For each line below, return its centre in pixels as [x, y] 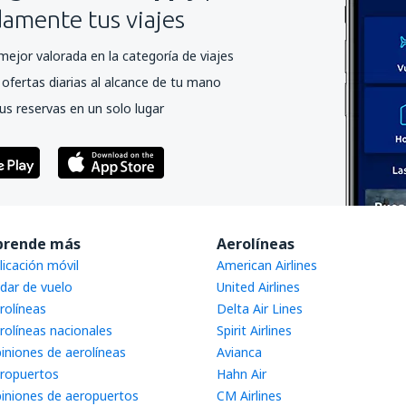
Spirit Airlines [254, 330]
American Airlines [267, 265]
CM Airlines [249, 396]
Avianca [239, 352]
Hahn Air [242, 374]
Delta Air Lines [260, 309]
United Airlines [258, 287]
